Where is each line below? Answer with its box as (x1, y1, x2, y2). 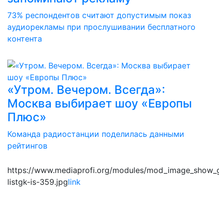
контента (7, 34, 42, 44)
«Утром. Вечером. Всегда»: (7, 83, 165, 97)
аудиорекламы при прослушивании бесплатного (7, 22, 196, 32)
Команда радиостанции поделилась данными (7, 129, 184, 139)
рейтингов (7, 141, 47, 151)
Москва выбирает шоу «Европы (7, 96, 192, 110)
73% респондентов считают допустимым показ (7, 10, 191, 20)
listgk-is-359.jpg (7, 177, 68, 187)
